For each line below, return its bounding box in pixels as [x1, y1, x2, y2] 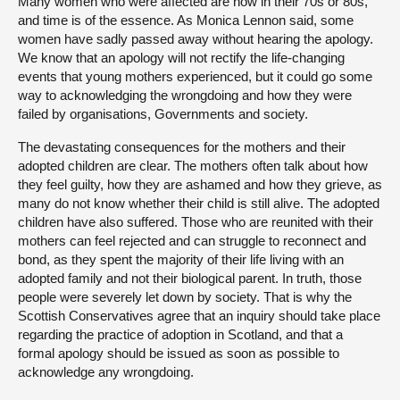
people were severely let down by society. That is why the [18, 289, 352, 305]
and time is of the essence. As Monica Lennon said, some [18, 12, 354, 29]
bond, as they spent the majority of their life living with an [18, 252, 344, 268]
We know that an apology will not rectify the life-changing [18, 50, 345, 66]
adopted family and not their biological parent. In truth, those [18, 271, 362, 287]
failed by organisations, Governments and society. [18, 106, 308, 122]
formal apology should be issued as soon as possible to [18, 346, 339, 362]
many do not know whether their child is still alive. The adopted [18, 196, 379, 212]
